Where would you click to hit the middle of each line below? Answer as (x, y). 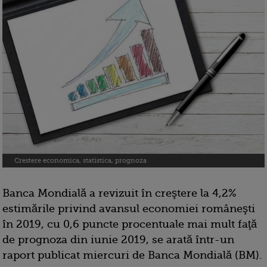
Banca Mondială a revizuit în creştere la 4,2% (119, 193)
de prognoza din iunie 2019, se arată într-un (118, 240)
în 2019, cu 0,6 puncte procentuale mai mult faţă (130, 224)
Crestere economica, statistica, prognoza (80, 161)
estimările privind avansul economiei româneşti (129, 209)
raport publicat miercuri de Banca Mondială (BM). (132, 255)
